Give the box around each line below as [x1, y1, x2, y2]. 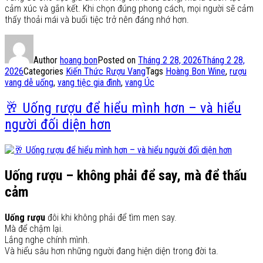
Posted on [97, 55, 138, 66]
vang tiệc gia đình [58, 77, 121, 89]
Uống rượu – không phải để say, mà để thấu [5, 167, 247, 184]
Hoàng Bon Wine [166, 66, 225, 77]
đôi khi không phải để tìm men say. [45, 212, 177, 224]
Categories [23, 66, 66, 77]
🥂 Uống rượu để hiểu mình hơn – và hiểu [5, 100, 241, 117]
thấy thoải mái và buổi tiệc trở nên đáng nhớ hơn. [5, 14, 189, 26]
